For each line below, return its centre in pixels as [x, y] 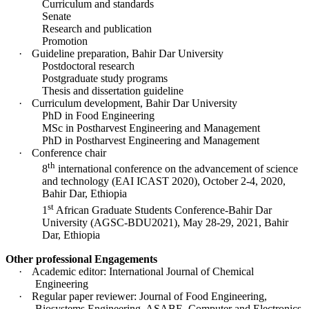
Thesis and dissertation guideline [112, 90]
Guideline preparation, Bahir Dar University [127, 53]
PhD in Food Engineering [98, 115]
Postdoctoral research [88, 66]
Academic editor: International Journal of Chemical [142, 271]
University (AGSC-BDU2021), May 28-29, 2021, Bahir [165, 222]
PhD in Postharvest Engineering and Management [150, 140]
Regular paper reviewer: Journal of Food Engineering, [149, 296]
